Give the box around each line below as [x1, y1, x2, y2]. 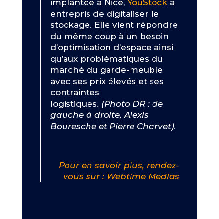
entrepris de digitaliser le [50, 9, 159, 19]
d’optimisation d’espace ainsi [50, 43, 173, 52]
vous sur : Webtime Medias [63, 172, 180, 181]
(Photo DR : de [101, 99, 163, 109]
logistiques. [50, 99, 101, 109]
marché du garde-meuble [50, 65, 163, 75]
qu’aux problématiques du [50, 54, 163, 64]
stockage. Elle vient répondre [50, 20, 178, 30]
